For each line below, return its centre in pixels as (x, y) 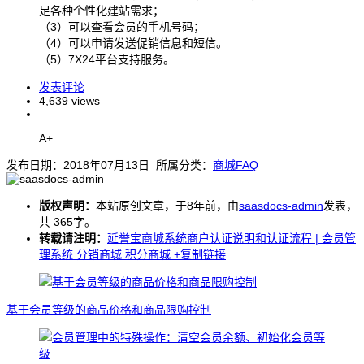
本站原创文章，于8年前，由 (167, 205)
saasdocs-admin (281, 205)
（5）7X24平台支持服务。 (107, 59)
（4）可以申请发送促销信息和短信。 (133, 43)
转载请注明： (73, 238)
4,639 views (69, 100)
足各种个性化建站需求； (102, 10)
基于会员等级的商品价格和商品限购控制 (109, 309)
